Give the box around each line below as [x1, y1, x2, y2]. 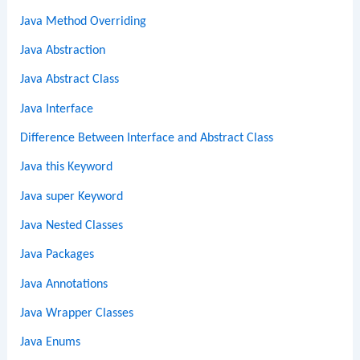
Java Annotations [20, 277, 108, 291]
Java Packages [20, 248, 95, 262]
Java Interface [20, 102, 94, 116]
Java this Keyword [20, 161, 113, 174]
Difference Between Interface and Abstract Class [20, 132, 274, 145]
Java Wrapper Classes [20, 306, 134, 320]
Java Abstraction [20, 44, 106, 58]
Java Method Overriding [20, 14, 147, 28]
